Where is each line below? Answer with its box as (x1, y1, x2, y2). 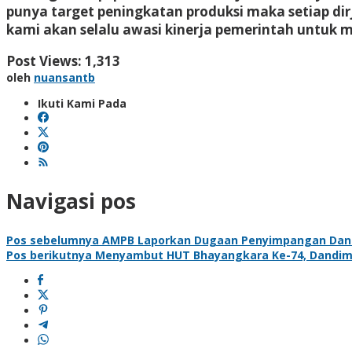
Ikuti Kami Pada (38, 95, 126, 111)
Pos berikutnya (6, 247, 92, 262)
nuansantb (34, 69, 95, 85)
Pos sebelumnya (6, 232, 99, 247)
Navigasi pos (6, 187, 136, 216)
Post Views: (6, 51, 82, 70)
